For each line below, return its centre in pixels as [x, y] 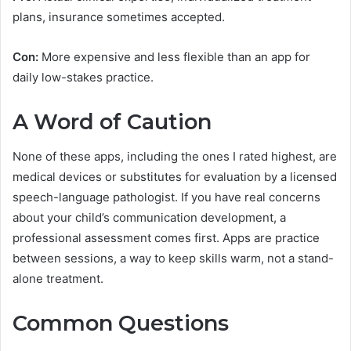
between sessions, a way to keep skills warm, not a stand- [173, 259]
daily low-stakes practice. [83, 77]
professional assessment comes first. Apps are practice [166, 238]
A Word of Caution [112, 121]
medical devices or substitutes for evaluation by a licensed [175, 177]
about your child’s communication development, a [149, 218]
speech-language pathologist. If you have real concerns [166, 197]
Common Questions [121, 324]
